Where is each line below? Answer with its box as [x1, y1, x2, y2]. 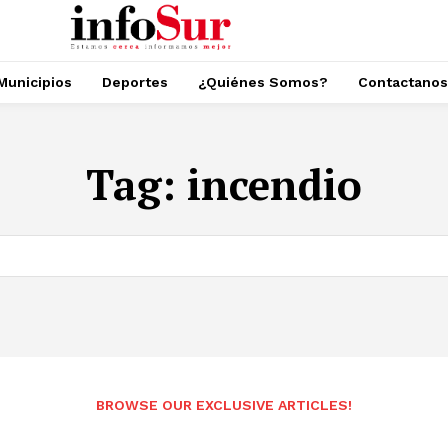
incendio [187, 156, 362, 212]
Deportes [102, 74, 168, 90]
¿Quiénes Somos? [198, 74, 328, 90]
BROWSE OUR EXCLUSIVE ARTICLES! [96, 396, 352, 413]
